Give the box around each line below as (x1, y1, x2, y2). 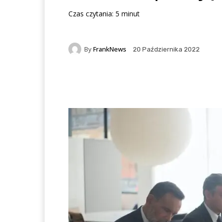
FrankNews (93, 44, 126, 54)
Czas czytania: (68, 9, 113, 18)
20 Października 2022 (133, 46, 200, 54)
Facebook (92, 79, 119, 87)
